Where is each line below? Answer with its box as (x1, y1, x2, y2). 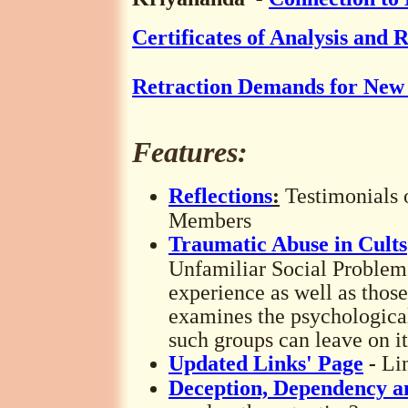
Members (168, 209, 251, 231)
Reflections (168, 184, 272, 208)
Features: (132, 136, 248, 168)
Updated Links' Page (168, 352, 363, 375)
